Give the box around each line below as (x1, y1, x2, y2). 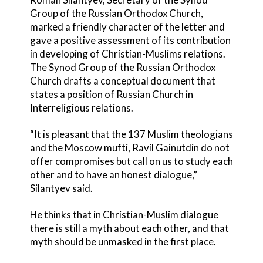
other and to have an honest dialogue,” (29, 168, 197, 181)
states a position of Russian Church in (29, 87, 193, 100)
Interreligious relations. (29, 101, 133, 114)
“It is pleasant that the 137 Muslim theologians (29, 127, 233, 140)
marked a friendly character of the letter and (29, 20, 225, 33)
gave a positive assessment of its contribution (29, 33, 231, 46)
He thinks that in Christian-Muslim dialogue (29, 208, 218, 221)
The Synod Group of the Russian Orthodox (29, 60, 215, 73)
